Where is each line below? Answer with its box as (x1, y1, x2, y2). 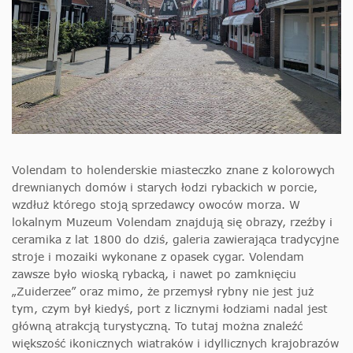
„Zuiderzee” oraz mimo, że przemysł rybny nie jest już (12, 284, 314, 298)
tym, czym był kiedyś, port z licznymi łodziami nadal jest (12, 301, 328, 315)
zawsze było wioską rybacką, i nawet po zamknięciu (12, 266, 296, 281)
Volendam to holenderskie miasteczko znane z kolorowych (12, 162, 335, 176)
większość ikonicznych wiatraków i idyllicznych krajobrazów (12, 336, 339, 350)
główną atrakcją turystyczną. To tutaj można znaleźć (12, 318, 303, 333)
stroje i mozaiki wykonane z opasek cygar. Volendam (12, 249, 304, 263)
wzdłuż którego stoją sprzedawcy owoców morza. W (12, 197, 300, 211)
